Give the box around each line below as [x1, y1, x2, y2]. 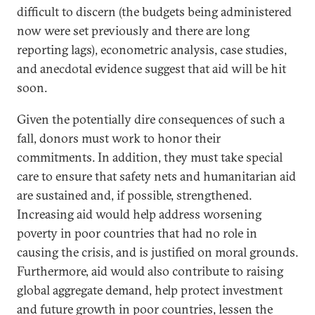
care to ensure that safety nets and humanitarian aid [17, 168, 296, 185]
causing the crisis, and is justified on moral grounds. [17, 244, 298, 261]
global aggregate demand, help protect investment [17, 282, 283, 299]
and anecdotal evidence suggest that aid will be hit [17, 60, 286, 77]
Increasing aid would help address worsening [17, 206, 262, 223]
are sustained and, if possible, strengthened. [17, 187, 252, 204]
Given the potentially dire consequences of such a [17, 111, 285, 128]
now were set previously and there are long [17, 22, 250, 39]
